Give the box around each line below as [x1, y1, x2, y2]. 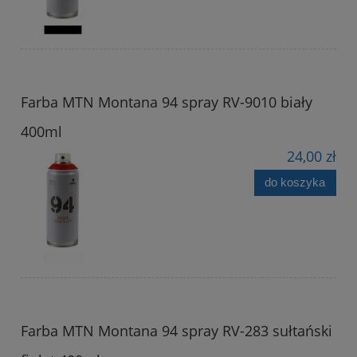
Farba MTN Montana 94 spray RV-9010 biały [21, 92, 312, 112]
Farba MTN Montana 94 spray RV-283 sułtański [21, 320, 332, 340]
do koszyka [265, 175, 326, 190]
